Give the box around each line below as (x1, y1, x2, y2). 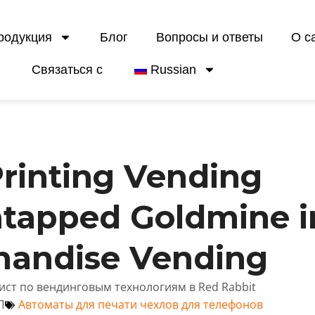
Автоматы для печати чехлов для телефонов (18, 297, 264, 312)
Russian (150, 63, 197, 77)
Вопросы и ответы (155, 30, 263, 44)
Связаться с (32, 63, 103, 77)
